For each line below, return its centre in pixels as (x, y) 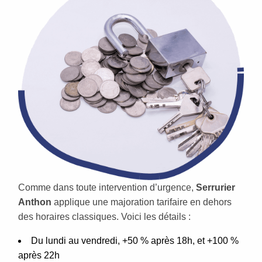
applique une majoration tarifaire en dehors (142, 202)
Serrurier (216, 187)
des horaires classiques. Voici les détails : (104, 216)
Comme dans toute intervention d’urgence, (107, 187)
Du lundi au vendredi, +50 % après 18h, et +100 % (135, 240)
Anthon (35, 202)
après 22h (39, 255)
